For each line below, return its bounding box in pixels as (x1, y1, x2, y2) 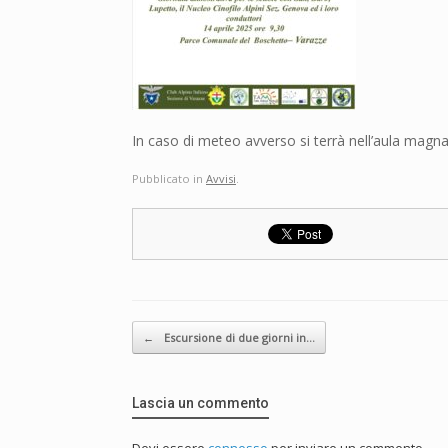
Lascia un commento (132, 394, 269, 411)
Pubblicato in (132, 170, 206, 186)
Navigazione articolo (132, 322, 255, 338)
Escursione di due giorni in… (161, 329, 315, 345)
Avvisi (206, 170, 236, 186)
